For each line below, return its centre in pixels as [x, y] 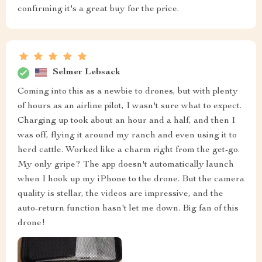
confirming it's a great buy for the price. [98, 9]
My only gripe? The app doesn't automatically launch [126, 165]
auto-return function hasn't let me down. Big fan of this [128, 208]
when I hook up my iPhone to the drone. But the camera [131, 179]
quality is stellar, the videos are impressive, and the [120, 194]
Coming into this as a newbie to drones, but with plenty [128, 92]
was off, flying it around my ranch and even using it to [127, 135]
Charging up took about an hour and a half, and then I [126, 121]
